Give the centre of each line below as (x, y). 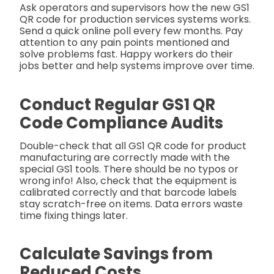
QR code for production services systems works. (135, 20)
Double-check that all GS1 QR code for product (133, 146)
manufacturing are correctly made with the (125, 157)
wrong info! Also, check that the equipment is (128, 180)
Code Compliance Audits (121, 123)
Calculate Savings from (116, 254)
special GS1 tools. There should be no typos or (129, 169)
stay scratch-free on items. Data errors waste (131, 204)
